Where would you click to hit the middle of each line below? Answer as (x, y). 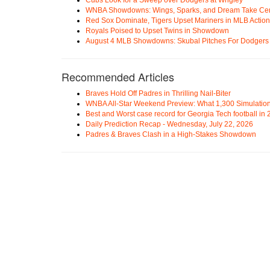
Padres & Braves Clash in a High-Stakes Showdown (171, 134)
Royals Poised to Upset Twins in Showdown (157, 30)
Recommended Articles (118, 76)
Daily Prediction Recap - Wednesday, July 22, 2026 (169, 124)
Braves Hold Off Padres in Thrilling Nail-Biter (158, 93)
